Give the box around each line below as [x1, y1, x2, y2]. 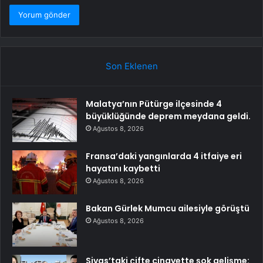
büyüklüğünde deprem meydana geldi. [86, 110, 251, 123]
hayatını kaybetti [86, 163, 160, 175]
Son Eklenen [105, 60, 158, 72]
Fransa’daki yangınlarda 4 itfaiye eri [86, 150, 242, 163]
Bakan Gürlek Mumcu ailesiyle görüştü [86, 203, 249, 215]
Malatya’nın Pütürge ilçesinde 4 [86, 98, 222, 110]
